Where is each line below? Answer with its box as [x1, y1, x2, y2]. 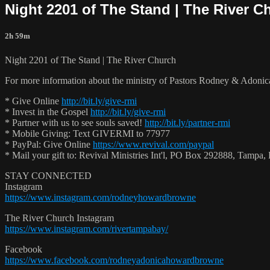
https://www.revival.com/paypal [93, 139, 214, 149]
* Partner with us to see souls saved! [5, 117, 145, 128]
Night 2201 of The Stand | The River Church [5, 54, 176, 65]
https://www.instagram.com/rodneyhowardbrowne [5, 192, 196, 202]
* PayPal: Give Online [5, 139, 93, 149]
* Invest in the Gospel [5, 106, 90, 117]
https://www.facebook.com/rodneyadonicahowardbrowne [5, 254, 224, 265]
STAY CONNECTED [5, 170, 92, 181]
